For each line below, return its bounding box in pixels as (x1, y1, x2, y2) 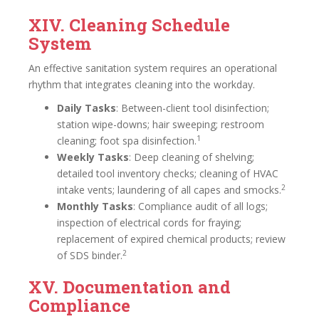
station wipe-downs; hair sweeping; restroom (57, 117, 264, 131)
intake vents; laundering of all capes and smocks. (57, 183, 281, 197)
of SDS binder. (57, 249, 122, 262)
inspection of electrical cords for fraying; (57, 216, 241, 229)
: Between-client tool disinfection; (116, 101, 269, 115)
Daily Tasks (57, 101, 116, 115)
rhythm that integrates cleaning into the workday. (28, 78, 255, 91)
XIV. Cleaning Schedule (28, 14, 230, 36)
